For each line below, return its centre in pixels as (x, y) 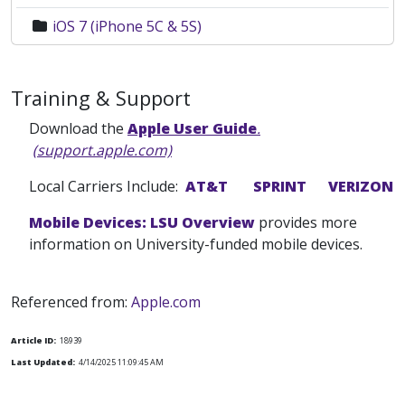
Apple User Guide (192, 128)
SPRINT (280, 186)
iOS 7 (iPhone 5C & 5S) (127, 26)
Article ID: (33, 340)
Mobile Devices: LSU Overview (142, 222)
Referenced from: (71, 302)
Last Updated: (43, 362)
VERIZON (361, 186)
